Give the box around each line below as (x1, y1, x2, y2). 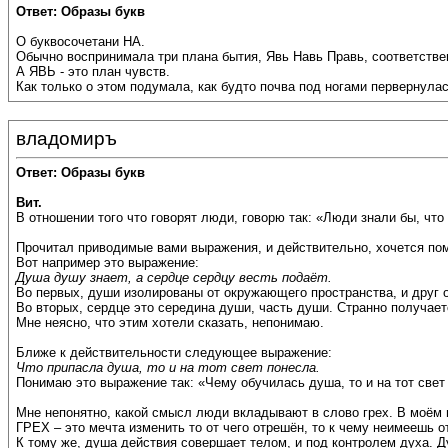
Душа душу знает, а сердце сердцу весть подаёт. (16, 270, 332, 286)
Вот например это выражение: (16, 255, 199, 271)
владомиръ (16, 128, 117, 149)
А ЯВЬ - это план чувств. (16, 64, 170, 80)
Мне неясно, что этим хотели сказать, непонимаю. (16, 315, 324, 331)
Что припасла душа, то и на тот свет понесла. (16, 360, 320, 376)
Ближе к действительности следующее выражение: (16, 345, 332, 361)
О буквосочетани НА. (16, 34, 145, 50)
